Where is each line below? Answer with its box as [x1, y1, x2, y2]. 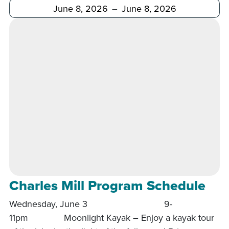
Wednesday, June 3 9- [9, 197, 172, 210]
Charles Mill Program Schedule [9, 175, 205, 195]
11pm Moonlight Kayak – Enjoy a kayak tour [9, 211, 214, 224]
